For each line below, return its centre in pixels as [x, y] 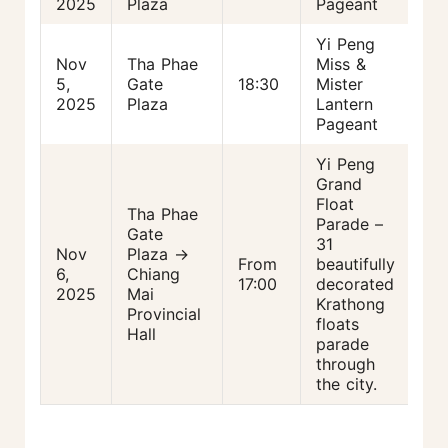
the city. [346, 383]
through [345, 363]
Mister [339, 83]
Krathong [350, 303]
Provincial [164, 313]
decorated [355, 283]
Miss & [341, 63]
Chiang [153, 273]
